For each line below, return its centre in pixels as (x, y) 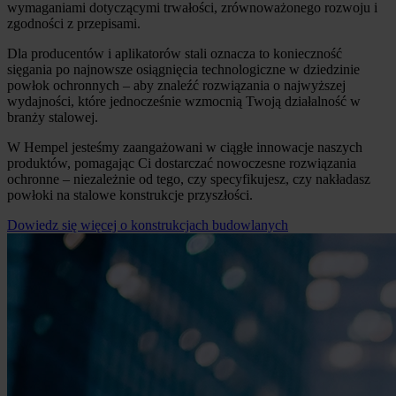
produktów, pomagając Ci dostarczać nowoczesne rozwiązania (182, 163)
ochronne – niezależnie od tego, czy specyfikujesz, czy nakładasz (189, 179)
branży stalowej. (53, 117)
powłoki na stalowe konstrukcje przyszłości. (130, 194)
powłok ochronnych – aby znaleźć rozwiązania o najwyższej (176, 85)
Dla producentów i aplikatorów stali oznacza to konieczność (175, 53)
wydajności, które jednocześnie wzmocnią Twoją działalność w (184, 101)
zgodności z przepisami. (74, 23)
